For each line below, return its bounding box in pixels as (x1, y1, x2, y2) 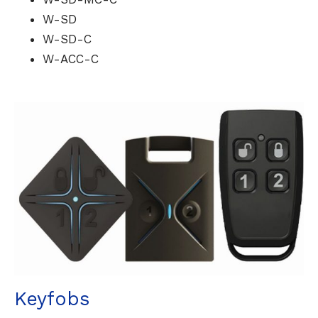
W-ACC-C (42, 52, 99, 67)
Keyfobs (13, 287, 89, 311)
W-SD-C (42, 32, 92, 47)
